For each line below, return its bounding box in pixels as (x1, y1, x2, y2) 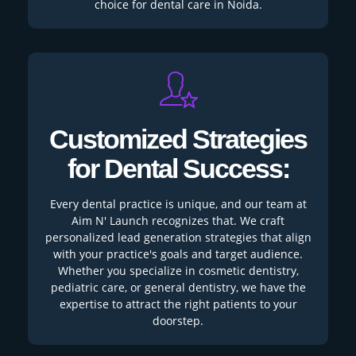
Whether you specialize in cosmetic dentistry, (57, 262, 299, 278)
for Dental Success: (67, 153, 289, 184)
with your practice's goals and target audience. (53, 246, 303, 261)
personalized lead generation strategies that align (44, 229, 311, 245)
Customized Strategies (49, 124, 307, 155)
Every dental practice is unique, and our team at (49, 195, 307, 211)
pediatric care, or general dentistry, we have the (50, 279, 306, 295)
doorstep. (153, 312, 203, 328)
